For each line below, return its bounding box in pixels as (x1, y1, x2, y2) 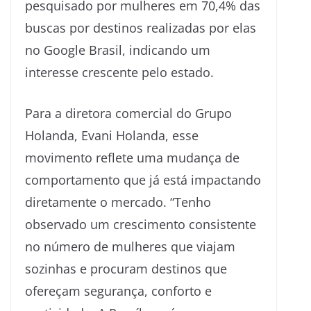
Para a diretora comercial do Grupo (25, 104, 232, 121)
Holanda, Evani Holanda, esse (25, 126, 199, 144)
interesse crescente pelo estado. (25, 63, 214, 81)
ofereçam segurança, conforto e (25, 282, 212, 299)
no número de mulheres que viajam (25, 237, 235, 255)
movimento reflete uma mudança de (25, 149, 239, 166)
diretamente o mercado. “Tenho (25, 193, 211, 210)
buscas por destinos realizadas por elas (25, 19, 256, 36)
